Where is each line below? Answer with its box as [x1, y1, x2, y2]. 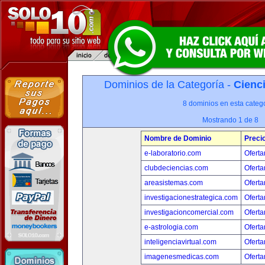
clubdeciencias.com [144, 164, 208, 172]
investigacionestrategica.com [144, 193, 238, 202]
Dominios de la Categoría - [104, 79, 234, 91]
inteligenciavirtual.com [144, 238, 216, 246]
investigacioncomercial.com [144, 208, 234, 216]
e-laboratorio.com [144, 149, 201, 157]
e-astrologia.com [144, 223, 198, 231]
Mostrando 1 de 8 [202, 116, 258, 124]
